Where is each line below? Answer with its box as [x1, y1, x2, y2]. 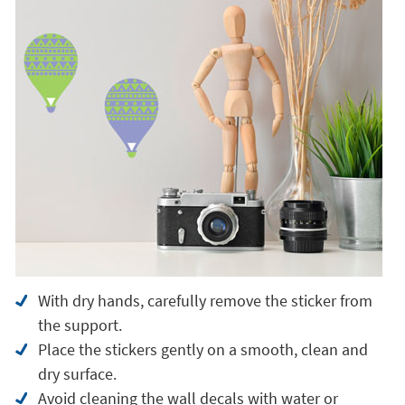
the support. [37, 315, 122, 335]
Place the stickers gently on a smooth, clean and [37, 339, 368, 360]
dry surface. [37, 363, 117, 384]
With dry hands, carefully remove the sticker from [37, 290, 372, 311]
